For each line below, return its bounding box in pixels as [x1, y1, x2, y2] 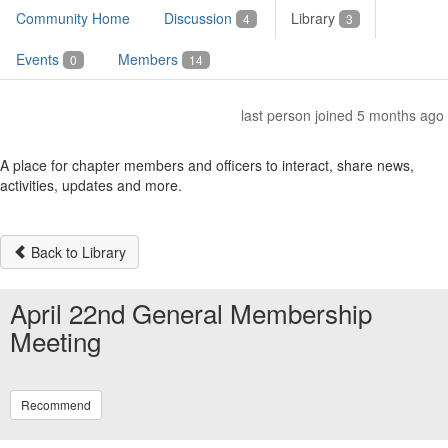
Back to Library [27, 242, 126, 262]
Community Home [16, 8, 130, 28]
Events [16, 49, 63, 69]
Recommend [21, 396, 91, 413]
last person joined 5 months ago [241, 105, 444, 125]
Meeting [10, 322, 108, 359]
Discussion [164, 8, 236, 28]
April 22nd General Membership [10, 294, 372, 331]
